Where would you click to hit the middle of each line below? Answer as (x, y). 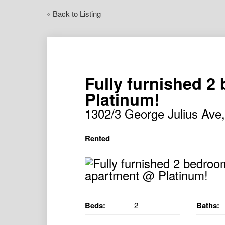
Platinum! (122, 99)
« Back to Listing (74, 14)
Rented (97, 138)
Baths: (208, 205)
